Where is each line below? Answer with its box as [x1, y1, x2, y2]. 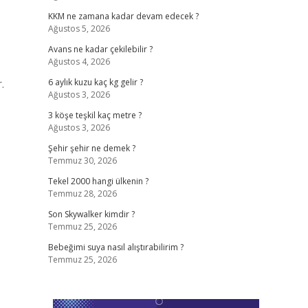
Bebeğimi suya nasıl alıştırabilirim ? [47, 241, 184, 253]
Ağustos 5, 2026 [47, 23, 110, 34]
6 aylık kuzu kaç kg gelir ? [47, 76, 143, 88]
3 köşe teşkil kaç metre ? [47, 109, 142, 121]
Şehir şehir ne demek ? [47, 142, 135, 154]
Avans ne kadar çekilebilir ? [47, 43, 153, 55]
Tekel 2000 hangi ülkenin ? [47, 175, 148, 187]
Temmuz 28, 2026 [47, 188, 117, 199]
